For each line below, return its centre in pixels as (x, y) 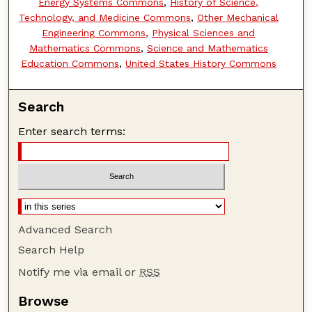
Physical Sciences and (204, 32)
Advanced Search (65, 230)
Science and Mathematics (207, 48)
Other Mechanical (237, 17)
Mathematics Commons (85, 48)
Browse (44, 302)
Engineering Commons (94, 32)
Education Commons (70, 63)
